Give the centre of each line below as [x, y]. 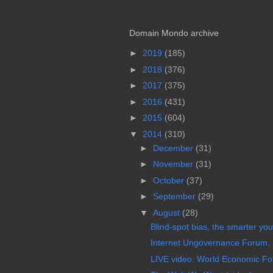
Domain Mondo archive [174, 33]
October [169, 180]
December [174, 148]
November [174, 164]
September [175, 197]
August [167, 212]
